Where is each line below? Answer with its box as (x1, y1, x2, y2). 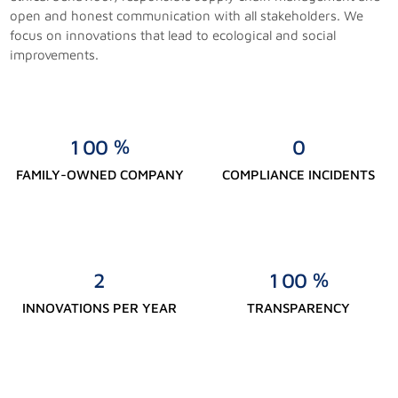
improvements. (10, 46, 99, 62)
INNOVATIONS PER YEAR (22, 299, 177, 315)
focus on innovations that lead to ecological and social (10, 27, 337, 43)
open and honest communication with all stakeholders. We (10, 7, 364, 23)
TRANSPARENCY (247, 299, 350, 315)
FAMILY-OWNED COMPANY (15, 166, 184, 182)
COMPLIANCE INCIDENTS (222, 166, 375, 182)
